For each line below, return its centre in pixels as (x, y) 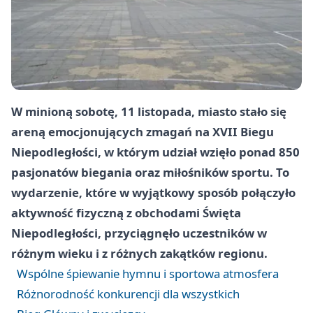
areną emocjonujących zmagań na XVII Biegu (143, 132)
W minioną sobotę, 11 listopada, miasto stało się (149, 111)
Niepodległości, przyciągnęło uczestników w (139, 233)
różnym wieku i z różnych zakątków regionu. (139, 253)
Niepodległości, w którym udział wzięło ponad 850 (155, 152)
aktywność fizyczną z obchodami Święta (126, 213)
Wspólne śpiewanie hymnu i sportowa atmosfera (148, 274)
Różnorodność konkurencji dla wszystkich (128, 294)
